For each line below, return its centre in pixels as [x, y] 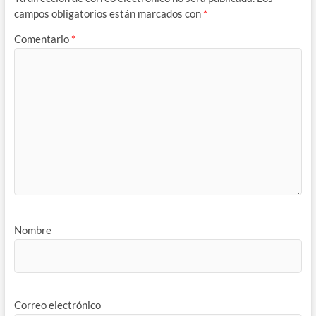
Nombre [32, 230]
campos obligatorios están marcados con [108, 14]
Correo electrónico [57, 304]
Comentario [42, 38]
